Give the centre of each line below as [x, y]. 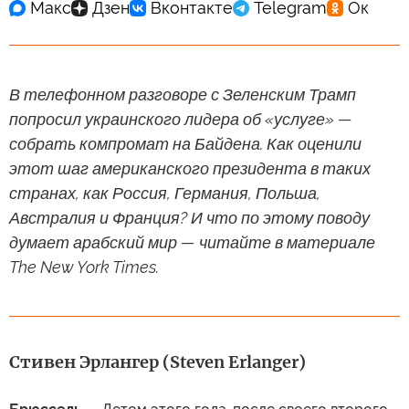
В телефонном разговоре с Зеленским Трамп [183, 94]
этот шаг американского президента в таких [190, 168]
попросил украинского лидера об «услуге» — [181, 119]
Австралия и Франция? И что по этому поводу [189, 217]
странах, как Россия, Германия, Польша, [165, 193]
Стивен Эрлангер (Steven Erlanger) [157, 362]
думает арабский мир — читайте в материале [192, 242]
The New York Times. [84, 267]
